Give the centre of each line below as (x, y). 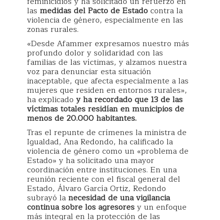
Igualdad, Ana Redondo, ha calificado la (100, 142)
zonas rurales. (53, 30)
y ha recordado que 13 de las (128, 100)
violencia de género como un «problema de (108, 151)
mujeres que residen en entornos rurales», (107, 91)
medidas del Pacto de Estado (94, 11)
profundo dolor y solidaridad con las (95, 53)
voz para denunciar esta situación (89, 72)
